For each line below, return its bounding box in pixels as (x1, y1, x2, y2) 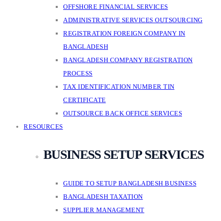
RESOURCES (24, 123, 63, 130)
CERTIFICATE (63, 96, 106, 104)
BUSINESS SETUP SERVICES (43, 147, 204, 162)
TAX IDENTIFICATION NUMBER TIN (63, 83, 175, 90)
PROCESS (63, 70, 93, 77)
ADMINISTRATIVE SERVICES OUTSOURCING (63, 16, 203, 24)
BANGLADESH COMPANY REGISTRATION (63, 56, 193, 64)
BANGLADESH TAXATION (63, 193, 143, 200)
